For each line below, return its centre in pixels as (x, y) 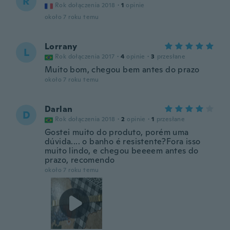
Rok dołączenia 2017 (85, 56)
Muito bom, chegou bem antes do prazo (122, 70)
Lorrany (61, 46)
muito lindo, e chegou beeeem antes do (122, 151)
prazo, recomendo (80, 160)
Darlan (59, 109)
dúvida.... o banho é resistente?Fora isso (123, 141)
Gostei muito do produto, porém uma (117, 132)
